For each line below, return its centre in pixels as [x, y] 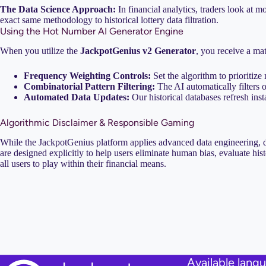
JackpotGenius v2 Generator [138, 50]
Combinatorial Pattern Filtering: [89, 86]
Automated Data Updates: [77, 97]
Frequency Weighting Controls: [87, 75]
